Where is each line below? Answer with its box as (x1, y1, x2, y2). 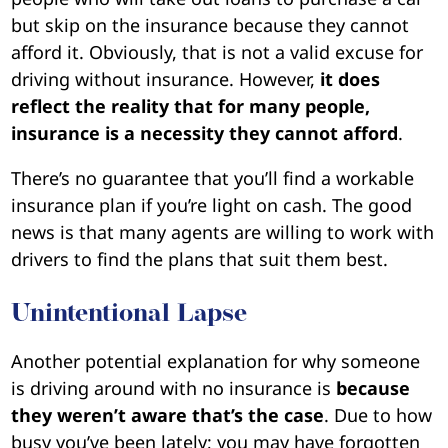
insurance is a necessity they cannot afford (11, 121, 399, 146)
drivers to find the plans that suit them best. (11, 247, 389, 272)
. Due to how (324, 402, 433, 427)
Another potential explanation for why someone (11, 348, 421, 373)
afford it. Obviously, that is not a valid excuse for (11, 40, 424, 65)
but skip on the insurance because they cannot (11, 13, 410, 38)
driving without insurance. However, (11, 67, 321, 92)
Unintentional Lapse (11, 301, 248, 327)
